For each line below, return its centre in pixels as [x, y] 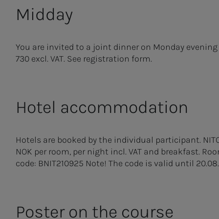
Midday [44, 14]
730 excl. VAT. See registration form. [84, 59]
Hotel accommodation [102, 107]
